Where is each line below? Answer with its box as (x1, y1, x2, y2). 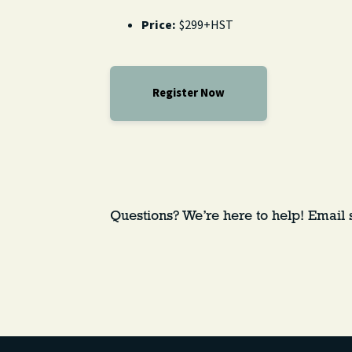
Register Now (152, 85, 225, 101)
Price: (141, 16, 176, 34)
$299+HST (176, 16, 233, 34)
